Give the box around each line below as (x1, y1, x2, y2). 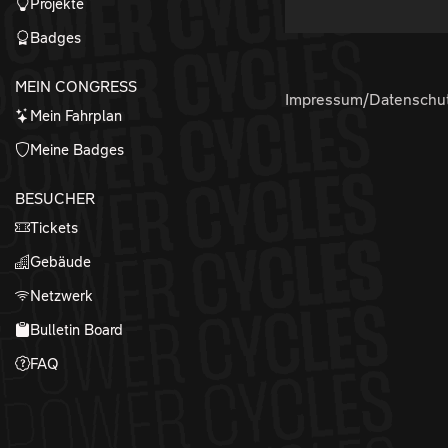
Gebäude (30, 253, 91, 270)
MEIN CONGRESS (15, 78, 137, 95)
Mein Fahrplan (30, 107, 122, 124)
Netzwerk (30, 287, 93, 304)
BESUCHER (15, 190, 95, 207)
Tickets (30, 219, 78, 236)
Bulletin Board (30, 321, 123, 338)
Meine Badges (30, 141, 124, 158)
